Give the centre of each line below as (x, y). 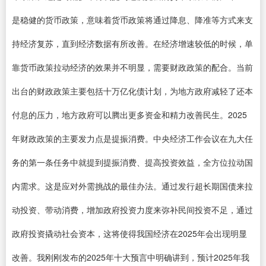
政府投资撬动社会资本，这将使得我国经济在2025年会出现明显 (129, 233)
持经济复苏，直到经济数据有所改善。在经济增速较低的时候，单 (132, 43)
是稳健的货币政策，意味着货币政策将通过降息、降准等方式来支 (132, 20)
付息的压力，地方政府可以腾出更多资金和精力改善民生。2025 (129, 115)
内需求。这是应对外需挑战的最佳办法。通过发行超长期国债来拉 (132, 186)
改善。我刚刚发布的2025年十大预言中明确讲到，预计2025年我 (131, 257)
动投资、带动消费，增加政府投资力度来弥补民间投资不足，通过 (132, 210)
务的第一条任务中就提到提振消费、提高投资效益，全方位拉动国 (132, 162)
